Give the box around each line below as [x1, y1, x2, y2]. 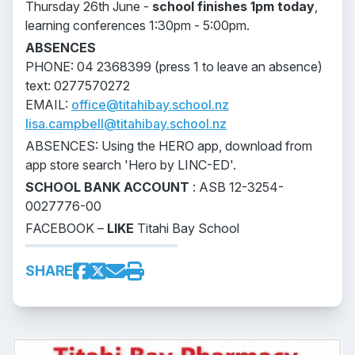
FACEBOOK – [25, 220, 107, 236]
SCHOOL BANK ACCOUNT [25, 179, 189, 195]
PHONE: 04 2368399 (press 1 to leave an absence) [25, 59, 323, 74]
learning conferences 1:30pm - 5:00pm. [25, 17, 250, 33]
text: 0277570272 [25, 78, 130, 94]
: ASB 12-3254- [189, 179, 284, 195]
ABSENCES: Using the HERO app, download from [25, 138, 312, 154]
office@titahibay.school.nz [71, 97, 229, 113]
